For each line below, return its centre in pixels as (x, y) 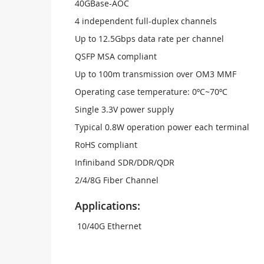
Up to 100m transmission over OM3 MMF (156, 74)
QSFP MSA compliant (116, 56)
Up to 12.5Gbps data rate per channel (149, 39)
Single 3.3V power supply (124, 109)
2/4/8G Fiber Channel (117, 180)
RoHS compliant (106, 145)
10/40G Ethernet (108, 226)
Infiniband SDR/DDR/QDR (125, 162)
